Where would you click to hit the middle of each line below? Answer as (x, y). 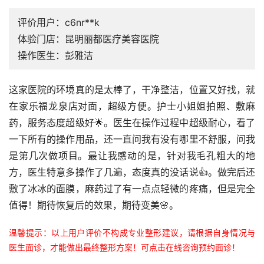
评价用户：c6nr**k (59, 23)
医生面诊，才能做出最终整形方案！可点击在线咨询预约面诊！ (124, 247)
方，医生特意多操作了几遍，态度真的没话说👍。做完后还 (132, 172)
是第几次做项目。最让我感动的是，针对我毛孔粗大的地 (132, 156)
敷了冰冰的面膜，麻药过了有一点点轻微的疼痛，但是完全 (132, 189)
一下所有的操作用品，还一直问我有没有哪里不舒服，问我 (132, 139)
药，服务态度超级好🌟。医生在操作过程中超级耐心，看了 (132, 123)
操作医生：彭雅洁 (55, 56)
